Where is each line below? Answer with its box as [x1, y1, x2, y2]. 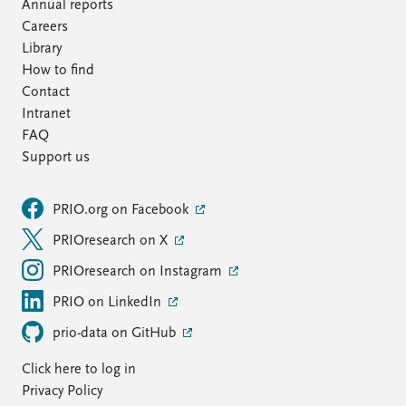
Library [22, 42, 62, 56]
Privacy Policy [22, 384, 102, 399]
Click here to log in [22, 362, 136, 377]
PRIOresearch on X [53, 234, 171, 248]
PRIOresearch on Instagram [53, 265, 226, 279]
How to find [22, 63, 94, 78]
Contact [22, 85, 70, 100]
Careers [22, 20, 68, 34]
